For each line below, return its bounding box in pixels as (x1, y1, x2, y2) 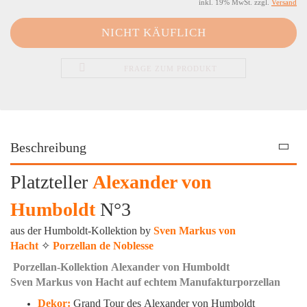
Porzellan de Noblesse (53, 240, 153, 252)
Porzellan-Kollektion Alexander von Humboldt (13, 261, 230, 273)
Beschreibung (10, 140, 86, 156)
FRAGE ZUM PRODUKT (123, 64, 217, 73)
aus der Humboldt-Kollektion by (10, 225, 153, 237)
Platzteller (10, 171, 93, 193)
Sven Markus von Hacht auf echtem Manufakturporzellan (10, 276, 280, 288)
